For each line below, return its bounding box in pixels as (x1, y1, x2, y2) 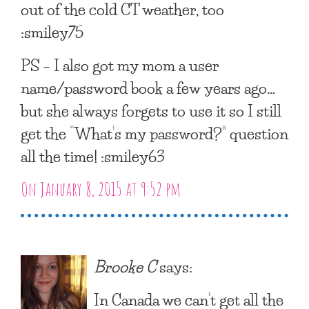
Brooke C (94, 252, 156, 279)
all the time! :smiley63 (21, 142, 165, 169)
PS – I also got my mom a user (21, 51, 219, 78)
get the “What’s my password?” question (21, 119, 288, 146)
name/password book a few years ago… (21, 74, 275, 101)
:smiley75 (21, 18, 83, 45)
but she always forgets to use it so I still (21, 97, 281, 123)
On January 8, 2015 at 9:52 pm (21, 177, 181, 201)
